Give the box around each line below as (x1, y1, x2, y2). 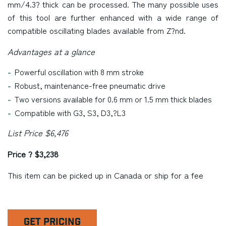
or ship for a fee (142, 169, 203, 181)
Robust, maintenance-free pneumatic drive (15, 79, 165, 91)
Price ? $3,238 (8, 148, 59, 160)
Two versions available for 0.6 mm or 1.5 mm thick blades (15, 93, 212, 105)
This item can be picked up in (8, 169, 114, 181)
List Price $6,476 (8, 127, 68, 139)
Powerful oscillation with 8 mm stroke (15, 66, 144, 78)
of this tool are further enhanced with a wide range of (8, 11, 218, 23)
